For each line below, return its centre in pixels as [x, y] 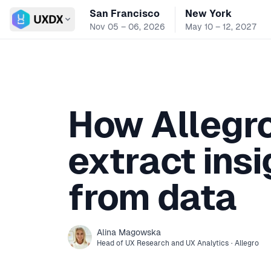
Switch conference [53, 25]
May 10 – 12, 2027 [220, 26]
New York [208, 13]
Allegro [247, 243]
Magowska [140, 232]
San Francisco [124, 13]
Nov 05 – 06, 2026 [127, 26]
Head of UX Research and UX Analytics [163, 243]
